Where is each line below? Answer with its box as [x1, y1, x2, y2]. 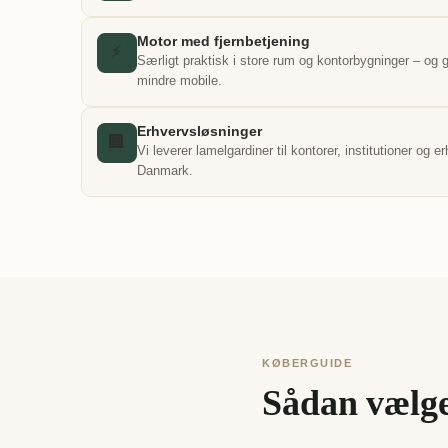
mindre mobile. [136, 73, 222, 88]
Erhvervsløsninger [136, 123, 262, 139]
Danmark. [136, 163, 193, 178]
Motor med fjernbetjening [136, 33, 310, 49]
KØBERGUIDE [262, 357, 353, 369]
